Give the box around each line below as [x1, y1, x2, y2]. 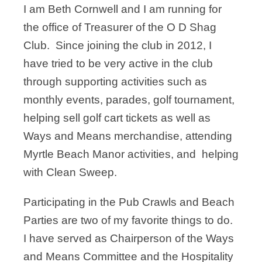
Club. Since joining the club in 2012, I [23, 39, 212, 51]
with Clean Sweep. [23, 166, 120, 178]
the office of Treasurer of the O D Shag [23, 21, 216, 33]
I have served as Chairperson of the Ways [23, 232, 234, 244]
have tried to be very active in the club [23, 57, 213, 70]
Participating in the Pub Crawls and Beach [23, 196, 235, 208]
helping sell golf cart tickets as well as [23, 112, 211, 124]
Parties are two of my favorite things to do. [23, 214, 236, 226]
